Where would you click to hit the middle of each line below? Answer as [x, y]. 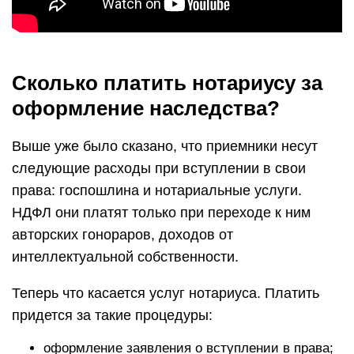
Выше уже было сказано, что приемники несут [165, 146]
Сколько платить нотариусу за [167, 83]
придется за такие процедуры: [112, 315]
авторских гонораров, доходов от [122, 235]
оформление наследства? [146, 108]
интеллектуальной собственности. [125, 257]
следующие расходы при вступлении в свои [159, 168]
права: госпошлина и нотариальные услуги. [157, 190]
